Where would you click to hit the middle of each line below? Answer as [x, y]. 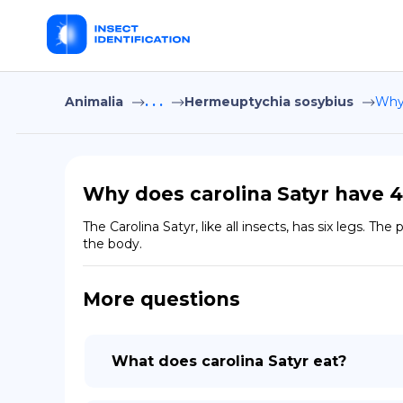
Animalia [94, 102]
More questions [161, 299]
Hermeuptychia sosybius [269, 102]
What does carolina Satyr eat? [229, 361]
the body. [112, 244]
